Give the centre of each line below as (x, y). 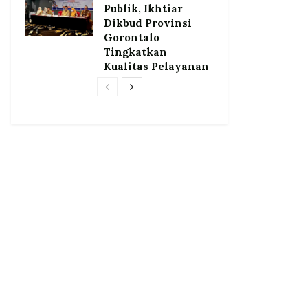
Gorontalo (132, 37)
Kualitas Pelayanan (156, 66)
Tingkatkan (135, 52)
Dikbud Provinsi (148, 23)
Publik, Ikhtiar (143, 8)
